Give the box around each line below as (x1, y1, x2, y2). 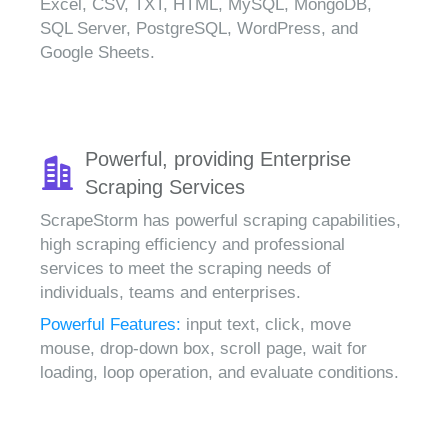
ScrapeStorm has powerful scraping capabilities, (40, 211, 401, 230)
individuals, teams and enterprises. (40, 283, 301, 302)
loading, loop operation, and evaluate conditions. (40, 363, 399, 382)
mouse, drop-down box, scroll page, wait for (40, 339, 367, 358)
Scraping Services (85, 176, 245, 198)
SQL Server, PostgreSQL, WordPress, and (40, 19, 358, 38)
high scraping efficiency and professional (40, 235, 345, 254)
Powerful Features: (40, 315, 186, 334)
